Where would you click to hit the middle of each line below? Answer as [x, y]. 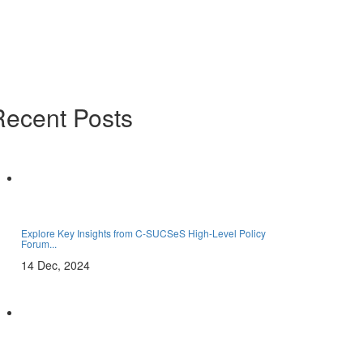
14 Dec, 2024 [56, 265]
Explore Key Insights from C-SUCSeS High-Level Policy [143, 233]
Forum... [39, 243]
